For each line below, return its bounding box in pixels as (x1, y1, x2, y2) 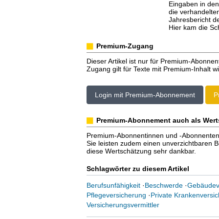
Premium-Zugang (96, 42, 153, 50)
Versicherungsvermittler (86, 201, 159, 209)
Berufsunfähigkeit (86, 181, 140, 189)
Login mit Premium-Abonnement (94, 91, 195, 99)
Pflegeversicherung (86, 191, 146, 199)
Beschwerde (144, 181, 183, 189)
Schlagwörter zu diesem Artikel (86, 165, 189, 173)
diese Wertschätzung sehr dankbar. (86, 147, 196, 155)
